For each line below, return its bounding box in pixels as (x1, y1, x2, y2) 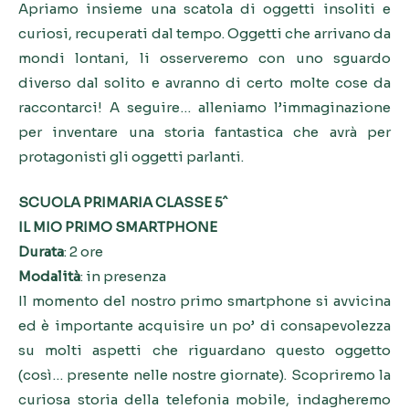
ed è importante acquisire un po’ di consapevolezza (18, 316, 391, 334)
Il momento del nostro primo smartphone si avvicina (18, 291, 391, 309)
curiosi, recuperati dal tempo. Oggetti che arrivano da (18, 25, 391, 42)
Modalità (18, 267, 80, 285)
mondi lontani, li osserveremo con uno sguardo (18, 49, 391, 67)
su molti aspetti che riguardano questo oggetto (18, 341, 391, 359)
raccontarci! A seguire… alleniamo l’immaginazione (18, 99, 391, 116)
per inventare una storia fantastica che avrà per (18, 123, 391, 141)
